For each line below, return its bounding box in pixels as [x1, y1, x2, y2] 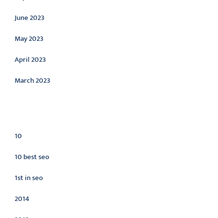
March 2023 [15, 74, 50, 87]
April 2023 [15, 54, 46, 66]
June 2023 [15, 12, 44, 24]
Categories [7, 103, 78, 129]
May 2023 [15, 33, 43, 45]
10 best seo [15, 151, 49, 163]
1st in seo [15, 172, 43, 184]
